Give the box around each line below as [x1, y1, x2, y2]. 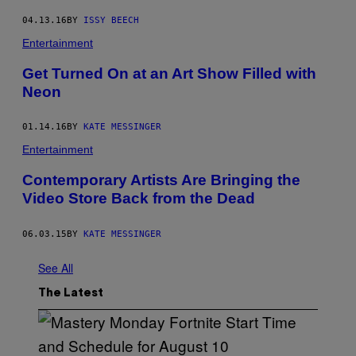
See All [38, 260, 73, 276]
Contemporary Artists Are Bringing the [22, 172, 300, 189]
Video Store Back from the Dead [22, 190, 255, 207]
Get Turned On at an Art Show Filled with [22, 64, 316, 82]
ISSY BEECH [83, 14, 139, 25]
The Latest [38, 288, 103, 299]
